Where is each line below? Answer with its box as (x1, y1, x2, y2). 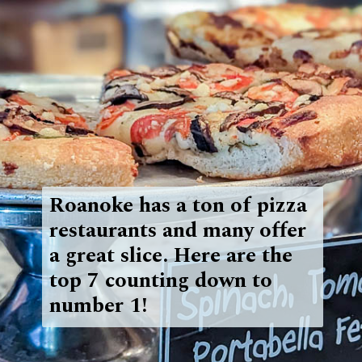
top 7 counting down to (48, 264, 272, 297)
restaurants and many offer (48, 214, 306, 247)
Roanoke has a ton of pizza (48, 189, 307, 222)
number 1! (48, 289, 153, 322)
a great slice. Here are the (48, 239, 293, 272)
